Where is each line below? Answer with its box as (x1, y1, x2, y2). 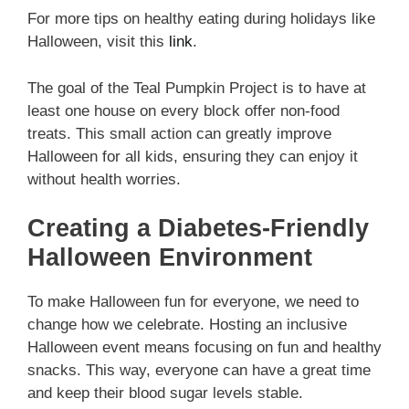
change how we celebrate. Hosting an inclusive (27, 316, 347, 334)
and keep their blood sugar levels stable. (27, 384, 303, 403)
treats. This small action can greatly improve (27, 124, 331, 142)
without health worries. (27, 170, 181, 188)
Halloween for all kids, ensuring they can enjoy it (27, 147, 358, 165)
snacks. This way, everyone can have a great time (27, 362, 371, 380)
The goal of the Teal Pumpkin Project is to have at (27, 79, 366, 97)
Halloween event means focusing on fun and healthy (27, 339, 382, 357)
